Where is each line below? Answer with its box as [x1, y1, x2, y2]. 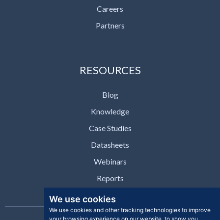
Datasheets [91, 139, 129, 149]
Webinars [93, 156, 127, 166]
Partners [95, 20, 125, 30]
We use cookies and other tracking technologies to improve [49, 206, 211, 214]
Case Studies [88, 123, 132, 133]
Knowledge [91, 106, 129, 116]
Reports [96, 173, 124, 183]
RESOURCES [79, 63, 141, 77]
